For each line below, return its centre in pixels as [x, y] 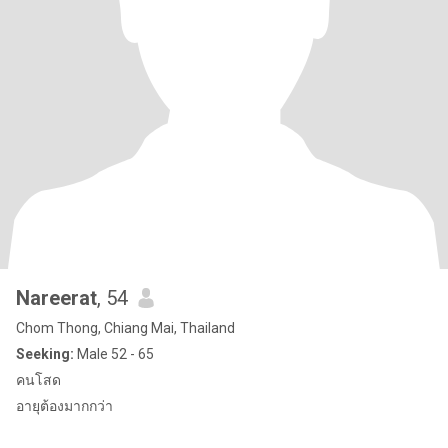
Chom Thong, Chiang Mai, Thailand [125, 328]
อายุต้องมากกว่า [64, 406]
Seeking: [45, 354]
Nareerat [56, 298]
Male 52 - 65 [114, 354]
